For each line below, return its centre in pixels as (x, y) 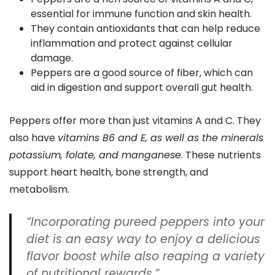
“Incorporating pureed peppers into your (145, 222)
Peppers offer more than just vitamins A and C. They (135, 121)
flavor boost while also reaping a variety (145, 256)
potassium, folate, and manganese (95, 155)
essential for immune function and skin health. (141, 14)
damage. (52, 58)
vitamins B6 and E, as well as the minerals (161, 138)
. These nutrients (221, 155)
